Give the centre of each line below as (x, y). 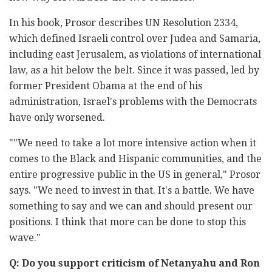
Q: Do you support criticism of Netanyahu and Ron (134, 263)
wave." (25, 238)
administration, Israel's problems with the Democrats (133, 102)
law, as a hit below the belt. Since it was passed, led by (134, 70)
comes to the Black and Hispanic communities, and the (135, 159)
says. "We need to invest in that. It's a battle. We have (132, 191)
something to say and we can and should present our (131, 206)
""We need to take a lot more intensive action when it (133, 143)
